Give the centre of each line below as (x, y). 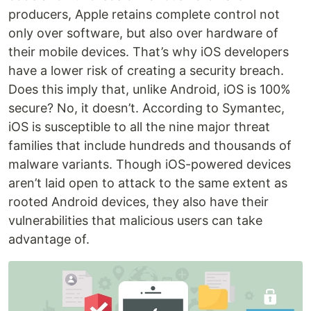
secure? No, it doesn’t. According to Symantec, (146, 108)
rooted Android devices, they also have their (138, 202)
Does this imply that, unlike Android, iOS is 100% (150, 89)
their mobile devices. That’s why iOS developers (149, 52)
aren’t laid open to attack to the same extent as (148, 183)
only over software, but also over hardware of (143, 33)
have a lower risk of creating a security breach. (146, 70)
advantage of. (49, 239)
